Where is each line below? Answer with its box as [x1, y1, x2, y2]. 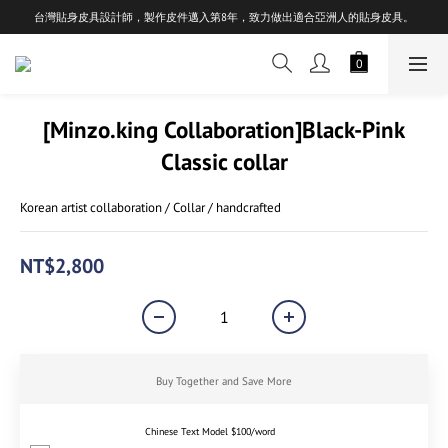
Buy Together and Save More [156, 374, 292, 388]
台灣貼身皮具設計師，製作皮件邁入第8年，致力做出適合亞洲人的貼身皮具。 [34, 10, 414, 24]
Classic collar [160, 147, 288, 176]
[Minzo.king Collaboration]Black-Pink [43, 115, 405, 144]
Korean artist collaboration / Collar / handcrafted [20, 199, 281, 216]
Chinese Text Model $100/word [145, 424, 275, 438]
